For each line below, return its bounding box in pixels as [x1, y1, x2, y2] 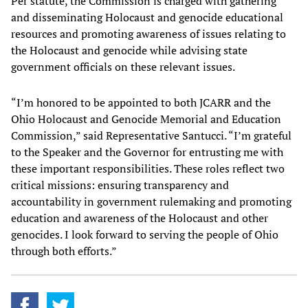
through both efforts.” [11, 243, 119, 259]
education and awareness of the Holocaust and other [11, 210, 268, 226]
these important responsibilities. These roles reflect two [11, 161, 285, 177]
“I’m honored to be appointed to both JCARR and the [11, 95, 271, 111]
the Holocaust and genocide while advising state [11, 43, 247, 58]
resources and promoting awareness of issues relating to [11, 26, 286, 42]
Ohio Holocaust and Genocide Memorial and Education [11, 111, 281, 127]
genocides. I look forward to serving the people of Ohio [11, 227, 278, 243]
